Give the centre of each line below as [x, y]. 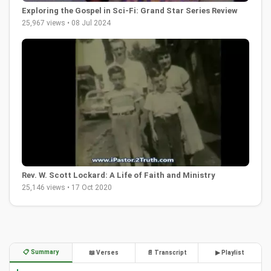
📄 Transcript [167, 253]
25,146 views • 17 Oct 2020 [67, 188]
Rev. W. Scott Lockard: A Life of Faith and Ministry [119, 175]
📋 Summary [41, 252]
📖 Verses [104, 253]
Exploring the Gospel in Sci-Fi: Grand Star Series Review [130, 10]
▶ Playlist [230, 253]
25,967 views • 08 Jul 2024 [66, 23]
